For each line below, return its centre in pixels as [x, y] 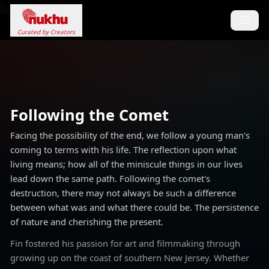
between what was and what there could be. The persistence [134, 207]
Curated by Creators [46, 32]
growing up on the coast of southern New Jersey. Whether [130, 258]
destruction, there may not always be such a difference [123, 192]
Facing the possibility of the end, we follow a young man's [130, 135]
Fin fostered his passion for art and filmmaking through [125, 243]
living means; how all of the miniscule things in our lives [126, 164]
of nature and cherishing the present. [87, 221]
